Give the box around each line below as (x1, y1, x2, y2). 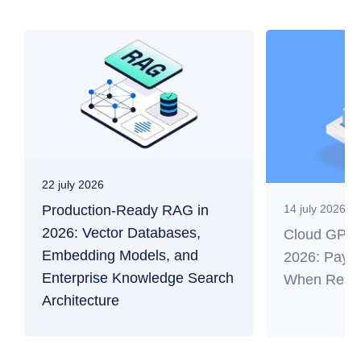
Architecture (42, 292, 119, 309)
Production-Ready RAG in (42, 201, 209, 218)
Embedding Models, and (42, 247, 198, 263)
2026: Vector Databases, (42, 224, 201, 241)
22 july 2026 (42, 177, 104, 191)
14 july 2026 (284, 202, 346, 215)
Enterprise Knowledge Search (42, 269, 234, 286)
